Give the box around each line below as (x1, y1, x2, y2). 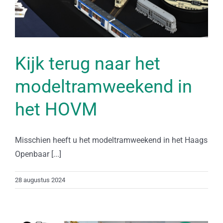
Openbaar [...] (15, 149, 61, 159)
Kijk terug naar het (15, 53, 160, 74)
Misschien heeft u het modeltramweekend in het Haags (15, 135, 208, 145)
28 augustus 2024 (15, 176, 65, 184)
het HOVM (15, 99, 97, 120)
